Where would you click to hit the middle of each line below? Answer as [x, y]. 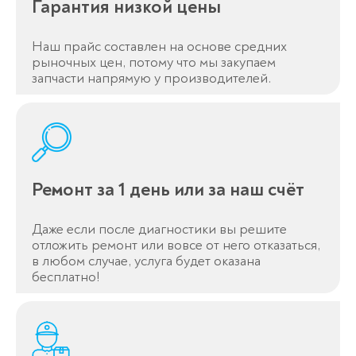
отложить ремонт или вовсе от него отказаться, [176, 246]
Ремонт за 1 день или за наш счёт [168, 190]
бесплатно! [66, 277]
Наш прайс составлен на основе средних [159, 47]
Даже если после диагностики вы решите [159, 230]
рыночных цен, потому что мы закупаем [154, 63]
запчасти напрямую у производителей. [151, 79]
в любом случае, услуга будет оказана [146, 261]
